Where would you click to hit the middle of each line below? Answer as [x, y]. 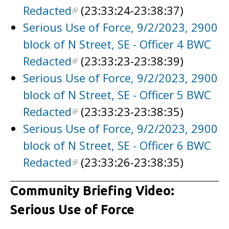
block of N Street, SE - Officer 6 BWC [117, 145]
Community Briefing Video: [92, 191]
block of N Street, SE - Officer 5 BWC [117, 95]
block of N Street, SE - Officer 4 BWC [117, 44]
